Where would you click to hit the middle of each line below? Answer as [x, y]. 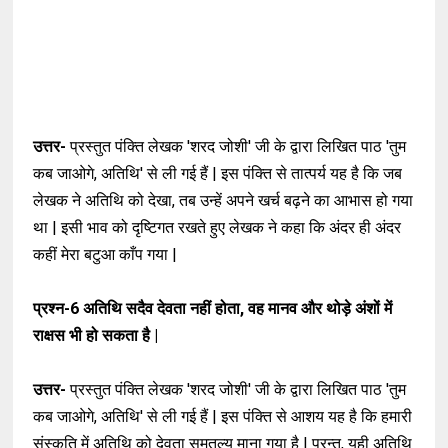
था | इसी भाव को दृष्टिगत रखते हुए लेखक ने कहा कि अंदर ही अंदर [217, 228]
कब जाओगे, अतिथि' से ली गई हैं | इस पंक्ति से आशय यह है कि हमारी [223, 417]
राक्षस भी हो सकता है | [98, 336]
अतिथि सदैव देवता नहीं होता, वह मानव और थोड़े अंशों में [238, 309]
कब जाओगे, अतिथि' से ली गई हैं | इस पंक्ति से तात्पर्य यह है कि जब [218, 174]
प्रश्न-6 [58, 309]
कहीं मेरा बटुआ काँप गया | [107, 255]
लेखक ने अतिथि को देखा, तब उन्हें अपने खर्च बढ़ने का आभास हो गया [223, 201]
